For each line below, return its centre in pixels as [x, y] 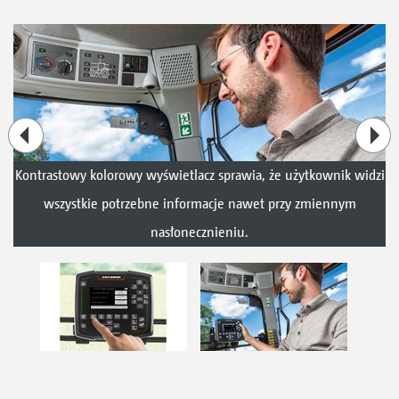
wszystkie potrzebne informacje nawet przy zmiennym [199, 204]
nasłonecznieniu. [199, 232]
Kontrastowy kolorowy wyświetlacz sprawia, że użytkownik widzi [199, 175]
